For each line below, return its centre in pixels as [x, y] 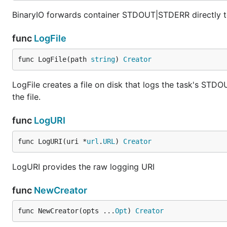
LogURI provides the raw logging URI [83, 167]
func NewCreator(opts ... [66, 211]
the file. [26, 97]
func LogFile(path [54, 59]
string [103, 59]
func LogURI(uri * [52, 141]
